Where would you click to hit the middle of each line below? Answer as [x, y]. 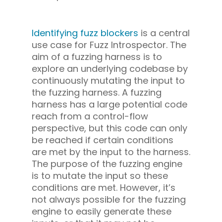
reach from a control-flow [90, 116]
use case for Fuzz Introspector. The [109, 45]
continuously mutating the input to [108, 80]
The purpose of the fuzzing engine [107, 164]
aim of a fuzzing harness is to [97, 56]
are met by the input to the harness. [111, 152]
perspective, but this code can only [110, 128]
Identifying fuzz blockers [85, 33]
